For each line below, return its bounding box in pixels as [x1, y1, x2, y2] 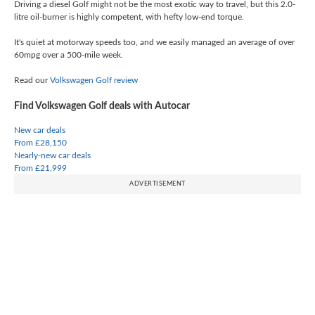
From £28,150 [14, 139, 67, 148]
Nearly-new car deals [14, 151, 91, 160]
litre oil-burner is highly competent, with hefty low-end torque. [14, 13, 244, 22]
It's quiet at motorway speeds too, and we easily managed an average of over [14, 38, 295, 47]
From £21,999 [14, 164, 67, 173]
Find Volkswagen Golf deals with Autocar [14, 101, 190, 112]
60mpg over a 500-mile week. [14, 51, 125, 60]
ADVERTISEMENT [129, 181, 186, 188]
